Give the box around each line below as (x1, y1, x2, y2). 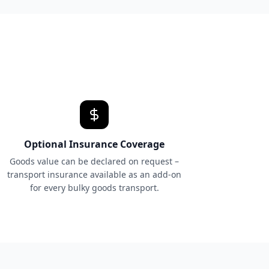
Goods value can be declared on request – (10, 156, 180, 167)
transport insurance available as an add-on (7, 169, 182, 180)
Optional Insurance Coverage (24, 138, 165, 151)
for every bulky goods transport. (29, 182, 159, 193)
